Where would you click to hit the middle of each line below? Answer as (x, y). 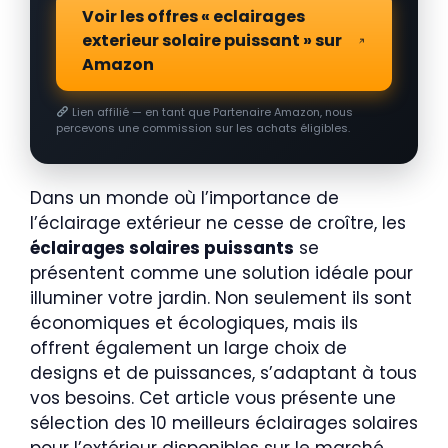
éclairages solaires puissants (162, 247)
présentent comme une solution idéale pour (221, 272)
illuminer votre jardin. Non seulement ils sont (221, 297)
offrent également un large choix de (188, 347)
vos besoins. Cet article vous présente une (213, 397)
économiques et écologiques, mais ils (194, 322)
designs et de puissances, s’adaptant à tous (223, 372)
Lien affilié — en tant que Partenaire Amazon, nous (210, 111)
